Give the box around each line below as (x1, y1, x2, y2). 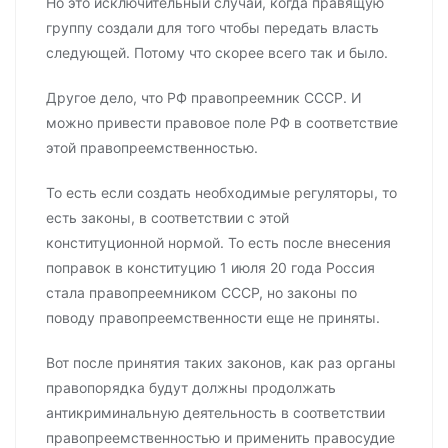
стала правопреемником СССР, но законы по (46, 284, 357, 302)
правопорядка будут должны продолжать (46, 379, 336, 397)
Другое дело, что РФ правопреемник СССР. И (46, 89, 362, 107)
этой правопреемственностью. (46, 139, 258, 157)
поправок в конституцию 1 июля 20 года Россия (46, 259, 375, 277)
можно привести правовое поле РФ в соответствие (46, 114, 398, 132)
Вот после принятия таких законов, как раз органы (46, 354, 396, 372)
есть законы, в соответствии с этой (46, 209, 289, 227)
